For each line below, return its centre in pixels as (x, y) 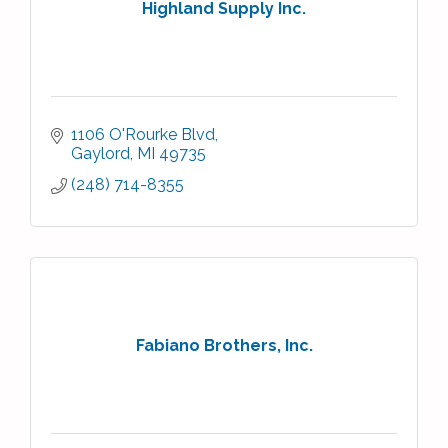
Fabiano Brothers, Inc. (224, 345)
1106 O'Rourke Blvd (143, 134)
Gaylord (100, 153)
